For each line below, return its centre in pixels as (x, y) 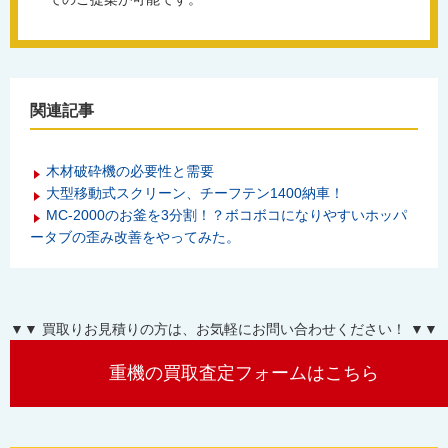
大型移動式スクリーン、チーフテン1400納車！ (195, 193)
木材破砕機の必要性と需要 (130, 171)
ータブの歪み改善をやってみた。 (135, 237)
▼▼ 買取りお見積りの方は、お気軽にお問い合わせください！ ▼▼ (224, 329)
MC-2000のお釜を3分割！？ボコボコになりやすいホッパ (226, 215)
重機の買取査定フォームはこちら (244, 373)
